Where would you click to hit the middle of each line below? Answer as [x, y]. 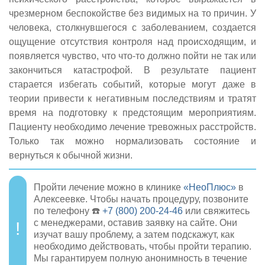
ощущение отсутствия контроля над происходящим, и [132, 41]
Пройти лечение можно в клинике [109, 187]
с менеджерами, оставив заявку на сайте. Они [135, 222]
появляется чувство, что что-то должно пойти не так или [132, 56]
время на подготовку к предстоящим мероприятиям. [132, 112]
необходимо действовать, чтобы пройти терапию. [143, 246]
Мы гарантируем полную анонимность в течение [140, 258]
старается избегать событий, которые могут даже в [132, 84]
